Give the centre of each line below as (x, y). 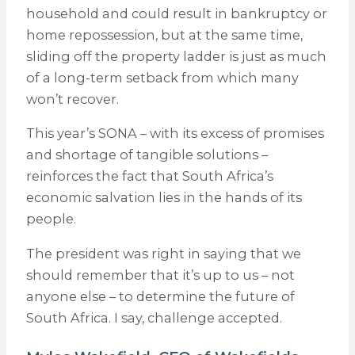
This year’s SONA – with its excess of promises (175, 134)
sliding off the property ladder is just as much (176, 57)
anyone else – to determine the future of (160, 296)
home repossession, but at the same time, (164, 35)
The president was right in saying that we (163, 253)
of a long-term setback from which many (162, 78)
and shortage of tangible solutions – (147, 155)
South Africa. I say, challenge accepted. (154, 317)
